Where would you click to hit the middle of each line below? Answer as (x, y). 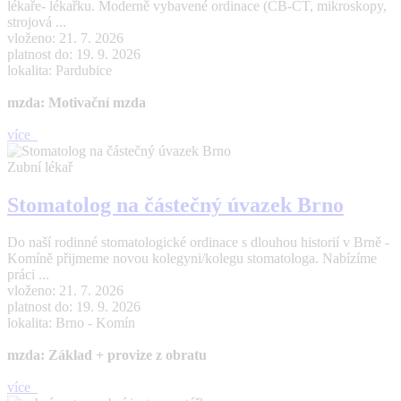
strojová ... (37, 21)
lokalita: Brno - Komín (71, 323)
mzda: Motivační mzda (77, 102)
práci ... (28, 275)
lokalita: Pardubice (60, 70)
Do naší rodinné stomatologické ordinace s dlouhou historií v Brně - (198, 243)
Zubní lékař (40, 166)
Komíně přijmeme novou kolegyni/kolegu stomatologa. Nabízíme (192, 259)
